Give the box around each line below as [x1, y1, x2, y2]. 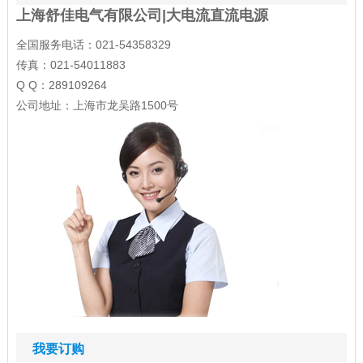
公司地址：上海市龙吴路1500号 [15, 99, 178, 113]
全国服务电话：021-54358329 [15, 38, 171, 52]
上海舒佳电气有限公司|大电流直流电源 [15, 7, 268, 24]
